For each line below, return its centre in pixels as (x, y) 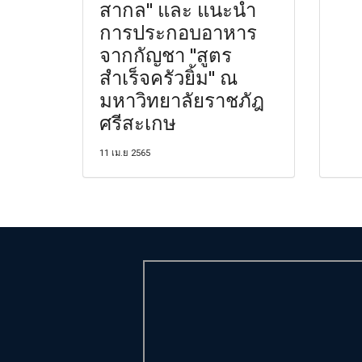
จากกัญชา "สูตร (166, 54)
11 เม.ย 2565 (125, 153)
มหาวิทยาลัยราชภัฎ (182, 99)
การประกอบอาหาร (178, 32)
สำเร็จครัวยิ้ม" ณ (168, 77)
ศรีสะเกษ (138, 122)
